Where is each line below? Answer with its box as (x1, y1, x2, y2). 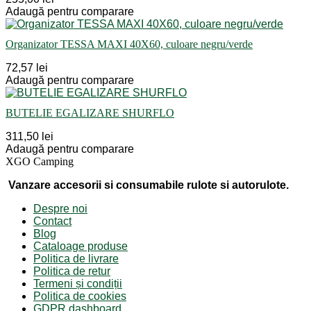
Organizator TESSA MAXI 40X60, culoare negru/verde (6, 38, 253, 50)
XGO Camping (6, 155, 74, 167)
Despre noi (33, 203, 87, 215)
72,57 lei (6, 62, 48, 74)
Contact (33, 215, 72, 227)
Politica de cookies (33, 290, 126, 302)
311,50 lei (6, 131, 53, 142)
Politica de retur (33, 265, 110, 277)
